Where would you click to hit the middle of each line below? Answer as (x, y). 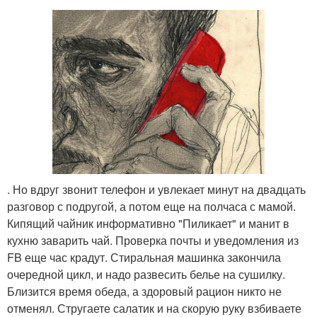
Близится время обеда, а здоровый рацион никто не (144, 291)
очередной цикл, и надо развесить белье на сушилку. (146, 274)
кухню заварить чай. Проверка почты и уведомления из (153, 240)
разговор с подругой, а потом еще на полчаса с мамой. (151, 206)
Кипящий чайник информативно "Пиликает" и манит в (148, 223)
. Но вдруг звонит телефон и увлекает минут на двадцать (156, 189)
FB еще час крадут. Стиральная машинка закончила (144, 257)
